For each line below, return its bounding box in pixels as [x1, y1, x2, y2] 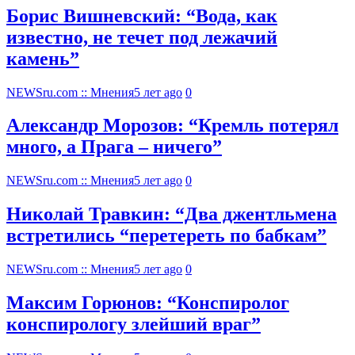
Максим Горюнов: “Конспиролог [6, 292, 289, 314]
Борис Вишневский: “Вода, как [6, 5, 277, 26]
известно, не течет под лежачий [6, 26, 277, 48]
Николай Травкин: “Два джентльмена [6, 204, 337, 225]
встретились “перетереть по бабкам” [6, 225, 326, 246]
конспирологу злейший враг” [6, 314, 261, 335]
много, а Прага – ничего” [6, 136, 222, 158]
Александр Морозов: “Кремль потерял [6, 115, 338, 136]
